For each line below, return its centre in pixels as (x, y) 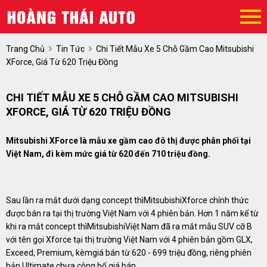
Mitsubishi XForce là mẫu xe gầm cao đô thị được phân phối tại (128, 141)
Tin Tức (70, 49)
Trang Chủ (25, 49)
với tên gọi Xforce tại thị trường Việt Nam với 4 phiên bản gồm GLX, (129, 240)
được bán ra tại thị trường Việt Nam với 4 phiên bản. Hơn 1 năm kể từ (132, 213)
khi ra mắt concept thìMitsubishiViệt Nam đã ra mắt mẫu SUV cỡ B (129, 226)
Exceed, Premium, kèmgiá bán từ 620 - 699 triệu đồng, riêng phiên (129, 253)
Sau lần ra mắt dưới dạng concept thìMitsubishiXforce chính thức (127, 200)
